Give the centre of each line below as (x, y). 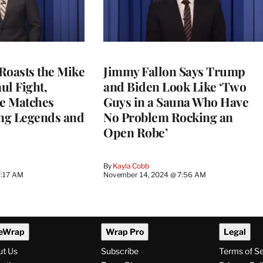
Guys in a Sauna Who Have (176, 101)
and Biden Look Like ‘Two (175, 86)
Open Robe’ (135, 132)
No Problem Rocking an (168, 117)
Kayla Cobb (131, 166)
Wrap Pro (124, 232)
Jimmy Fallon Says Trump (174, 71)
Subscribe (119, 251)
